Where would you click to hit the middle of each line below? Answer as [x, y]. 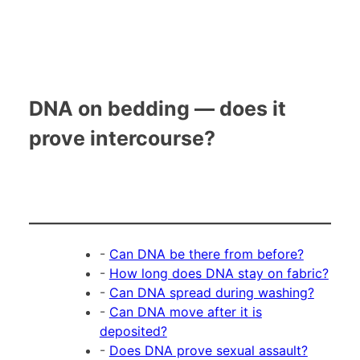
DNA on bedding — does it [157, 108]
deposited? [133, 331]
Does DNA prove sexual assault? [208, 350]
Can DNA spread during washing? [211, 292]
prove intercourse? [122, 138]
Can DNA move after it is [185, 311]
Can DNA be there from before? [206, 254]
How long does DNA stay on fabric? [219, 273]
